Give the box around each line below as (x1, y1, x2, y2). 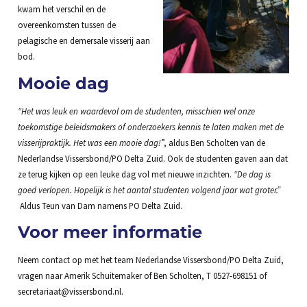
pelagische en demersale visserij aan (17, 35, 150, 47)
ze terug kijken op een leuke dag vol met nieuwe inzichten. (17, 168, 234, 180)
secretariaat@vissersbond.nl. (17, 286, 123, 297)
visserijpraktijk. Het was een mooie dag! (17, 136, 161, 148)
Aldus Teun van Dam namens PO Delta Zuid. (17, 199, 182, 211)
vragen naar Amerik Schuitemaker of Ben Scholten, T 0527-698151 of (17, 270, 267, 282)
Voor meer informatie (17, 222, 202, 243)
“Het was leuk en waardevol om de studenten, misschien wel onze (17, 105, 255, 116)
